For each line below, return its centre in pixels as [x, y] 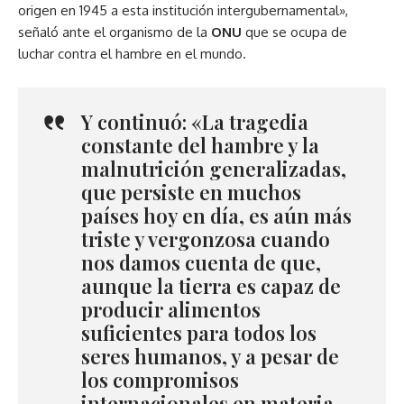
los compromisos [160, 380]
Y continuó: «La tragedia [195, 122]
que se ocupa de [294, 32]
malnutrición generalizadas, [214, 169]
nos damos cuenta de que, [201, 263]
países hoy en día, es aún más [216, 216]
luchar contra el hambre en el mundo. [132, 54]
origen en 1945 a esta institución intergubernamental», [183, 11]
